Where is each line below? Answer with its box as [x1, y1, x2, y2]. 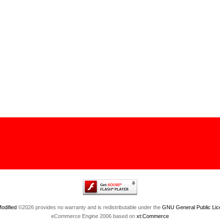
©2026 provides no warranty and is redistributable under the [16, 204, 162, 210]
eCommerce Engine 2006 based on [51, 213, 137, 219]
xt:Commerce [137, 213, 169, 219]
